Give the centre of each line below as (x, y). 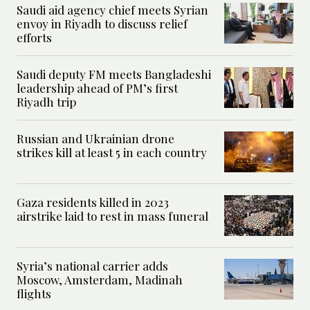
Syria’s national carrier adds (92, 265)
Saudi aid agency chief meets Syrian (112, 9)
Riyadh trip (46, 101)
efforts (34, 37)
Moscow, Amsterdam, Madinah (100, 279)
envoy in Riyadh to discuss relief (102, 23)
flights (34, 293)
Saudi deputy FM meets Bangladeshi (114, 74)
